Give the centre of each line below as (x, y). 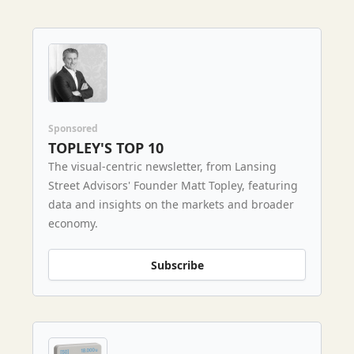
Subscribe (177, 265)
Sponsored (73, 129)
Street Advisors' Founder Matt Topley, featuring (173, 186)
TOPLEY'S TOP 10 (106, 148)
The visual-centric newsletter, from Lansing (162, 167)
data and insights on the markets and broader (171, 205)
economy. (73, 224)
